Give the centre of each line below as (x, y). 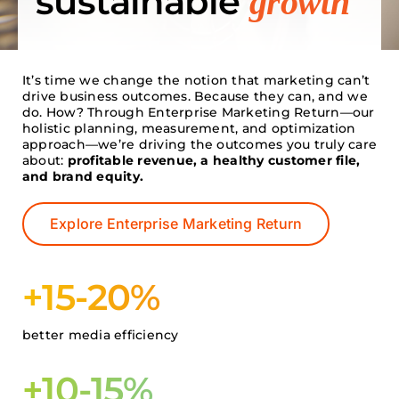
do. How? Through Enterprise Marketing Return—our (199, 112)
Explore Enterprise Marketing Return (176, 224)
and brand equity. (87, 176)
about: (45, 160)
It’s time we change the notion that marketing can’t (196, 80)
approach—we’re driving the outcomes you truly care (199, 144)
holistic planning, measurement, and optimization (189, 128)
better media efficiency (101, 335)
